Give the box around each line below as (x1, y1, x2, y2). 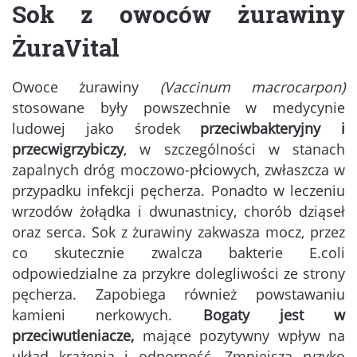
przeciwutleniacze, (12, 326, 143, 346)
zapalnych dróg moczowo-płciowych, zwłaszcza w (12, 160, 345, 180)
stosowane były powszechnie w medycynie (12, 98, 345, 118)
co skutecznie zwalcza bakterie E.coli (12, 243, 345, 263)
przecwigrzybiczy (12, 139, 124, 159)
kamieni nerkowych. (12, 305, 203, 325)
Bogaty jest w (202, 305, 345, 325)
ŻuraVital (12, 32, 120, 64)
